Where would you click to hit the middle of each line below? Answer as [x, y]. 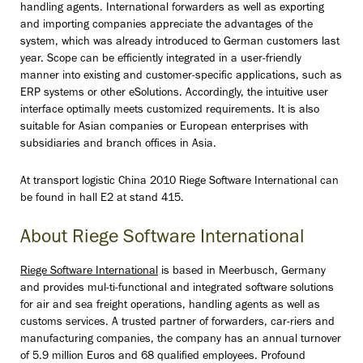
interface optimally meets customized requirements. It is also [170, 110]
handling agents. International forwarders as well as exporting [172, 8]
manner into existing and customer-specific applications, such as [181, 76]
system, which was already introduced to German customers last [180, 42]
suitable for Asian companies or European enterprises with [164, 127]
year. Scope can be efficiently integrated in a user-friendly [161, 59]
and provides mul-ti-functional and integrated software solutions [177, 288]
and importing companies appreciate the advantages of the [167, 25]
